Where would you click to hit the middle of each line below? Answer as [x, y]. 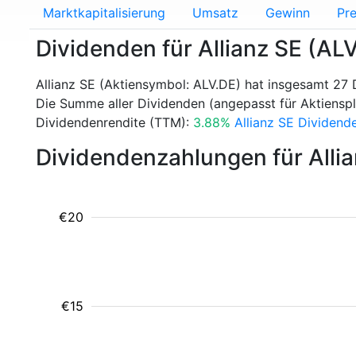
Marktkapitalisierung [104, 13]
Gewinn [288, 13]
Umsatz [215, 13]
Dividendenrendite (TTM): [114, 122]
